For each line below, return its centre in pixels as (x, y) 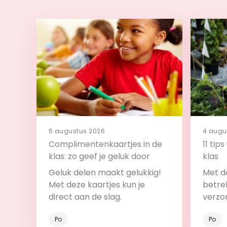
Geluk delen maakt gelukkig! (105, 173)
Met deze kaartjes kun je (97, 185)
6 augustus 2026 (77, 131)
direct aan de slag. (85, 197)
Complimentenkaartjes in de (105, 144)
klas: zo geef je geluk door (99, 156)
